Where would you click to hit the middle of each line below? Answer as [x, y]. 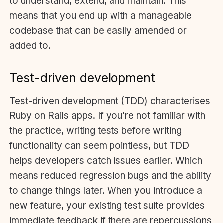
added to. [30, 46]
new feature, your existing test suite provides [107, 205]
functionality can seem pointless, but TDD [99, 145]
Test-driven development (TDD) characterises [110, 101]
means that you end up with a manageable [101, 16]
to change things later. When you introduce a [106, 190]
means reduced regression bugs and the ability [110, 175]
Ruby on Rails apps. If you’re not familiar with [107, 115]
